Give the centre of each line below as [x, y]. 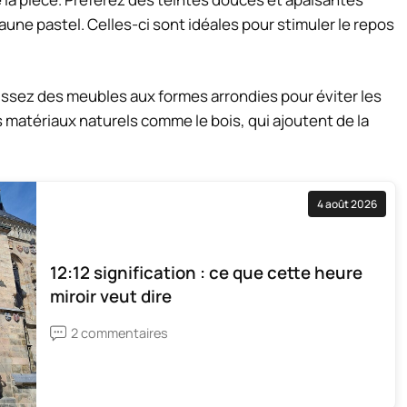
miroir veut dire [111, 297]
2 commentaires [119, 333]
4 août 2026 [347, 203]
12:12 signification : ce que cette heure [206, 273]
